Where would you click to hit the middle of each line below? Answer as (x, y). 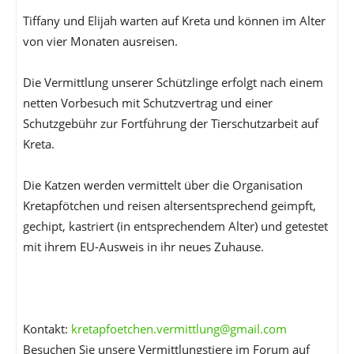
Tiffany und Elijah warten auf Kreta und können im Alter (174, 21)
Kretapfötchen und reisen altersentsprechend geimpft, (169, 205)
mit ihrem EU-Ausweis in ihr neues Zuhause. (143, 247)
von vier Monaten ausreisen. (100, 41)
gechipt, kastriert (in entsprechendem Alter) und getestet (175, 226)
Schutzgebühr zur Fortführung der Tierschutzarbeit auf (171, 123)
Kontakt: (47, 329)
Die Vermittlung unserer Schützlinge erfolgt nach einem (173, 82)
